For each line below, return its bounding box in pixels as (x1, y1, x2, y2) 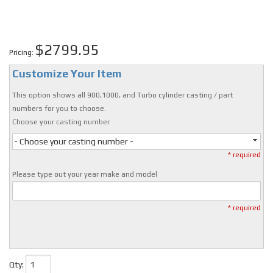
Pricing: (9, 48, 35, 57)
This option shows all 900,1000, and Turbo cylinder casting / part (12, 91, 233, 100)
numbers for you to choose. (12, 104, 107, 113)
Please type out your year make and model (12, 170, 158, 179)
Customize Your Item (12, 67, 122, 80)
